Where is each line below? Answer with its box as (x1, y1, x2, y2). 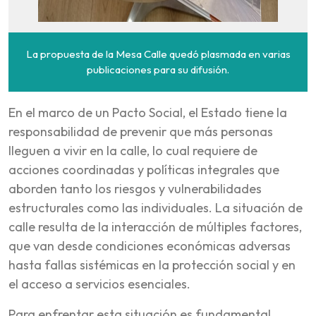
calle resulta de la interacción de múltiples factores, (8, 218, 302, 235)
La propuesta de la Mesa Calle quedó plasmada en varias (25, 47, 291, 61)
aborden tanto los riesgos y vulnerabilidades (8, 180, 262, 197)
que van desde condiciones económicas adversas (8, 237, 291, 254)
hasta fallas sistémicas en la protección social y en (8, 256, 296, 273)
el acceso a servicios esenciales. (8, 275, 190, 292)
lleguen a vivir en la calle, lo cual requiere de (8, 142, 257, 159)
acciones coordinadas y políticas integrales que (8, 161, 279, 178)
